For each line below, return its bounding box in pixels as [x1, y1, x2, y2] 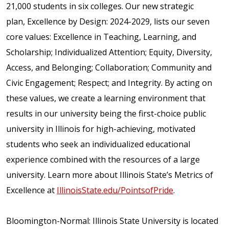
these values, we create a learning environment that [6, 92, 205, 104]
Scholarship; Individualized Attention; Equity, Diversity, [6, 46, 212, 58]
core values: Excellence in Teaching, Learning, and [6, 31, 196, 42]
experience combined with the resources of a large [6, 153, 200, 165]
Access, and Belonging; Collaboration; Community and [6, 61, 212, 73]
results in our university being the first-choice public [6, 107, 206, 119]
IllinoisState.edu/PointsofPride [57, 184, 173, 196]
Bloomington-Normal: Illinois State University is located [6, 215, 218, 226]
